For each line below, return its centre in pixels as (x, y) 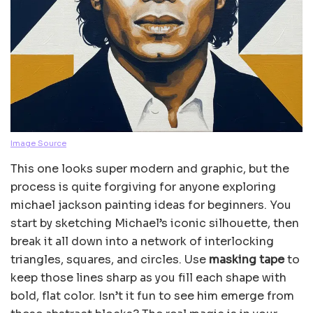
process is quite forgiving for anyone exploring (143, 187)
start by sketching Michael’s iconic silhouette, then (155, 223)
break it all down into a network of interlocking (142, 241)
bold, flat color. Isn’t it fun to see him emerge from (152, 296)
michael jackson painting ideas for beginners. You (151, 205)
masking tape (247, 259)
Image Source (38, 143)
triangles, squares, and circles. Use (110, 259)
